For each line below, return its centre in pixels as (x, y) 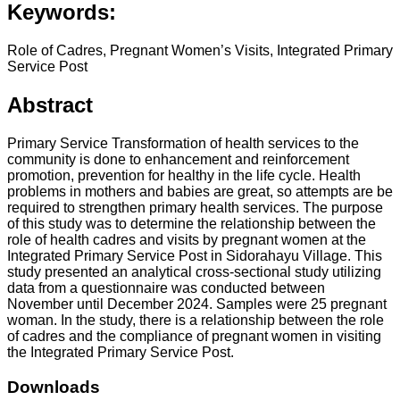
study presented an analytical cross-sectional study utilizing (194, 272)
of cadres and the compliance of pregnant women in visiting (194, 337)
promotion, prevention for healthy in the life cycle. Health (184, 176)
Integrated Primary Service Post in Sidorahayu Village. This (195, 256)
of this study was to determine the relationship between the (192, 224)
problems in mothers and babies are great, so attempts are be (200, 192)
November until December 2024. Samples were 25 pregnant (197, 304)
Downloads (54, 387)
